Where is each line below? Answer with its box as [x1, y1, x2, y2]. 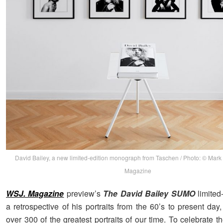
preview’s [64, 188, 104, 200]
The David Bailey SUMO [103, 188, 195, 200]
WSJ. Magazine [6, 188, 64, 200]
